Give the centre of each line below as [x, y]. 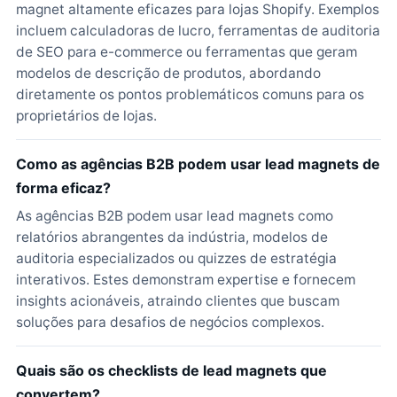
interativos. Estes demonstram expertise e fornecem [186, 280]
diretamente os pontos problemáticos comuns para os [190, 94]
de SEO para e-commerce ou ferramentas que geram [187, 52]
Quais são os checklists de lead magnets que [171, 370]
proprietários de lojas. [86, 116]
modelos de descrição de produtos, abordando [168, 73]
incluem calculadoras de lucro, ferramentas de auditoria [198, 31]
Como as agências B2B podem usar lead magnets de [198, 164]
